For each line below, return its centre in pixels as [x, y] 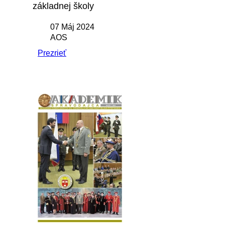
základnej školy [63, 6]
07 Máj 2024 [72, 27]
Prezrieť [52, 53]
